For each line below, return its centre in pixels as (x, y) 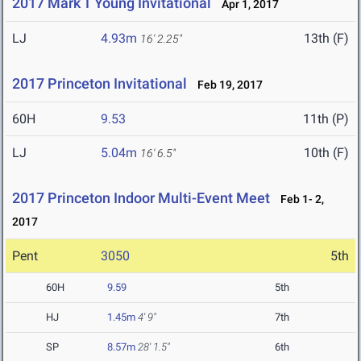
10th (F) (326, 153)
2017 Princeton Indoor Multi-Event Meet (141, 198)
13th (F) (326, 39)
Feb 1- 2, (299, 199)
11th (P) (326, 119)
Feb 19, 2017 (226, 85)
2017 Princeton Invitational (100, 84)
